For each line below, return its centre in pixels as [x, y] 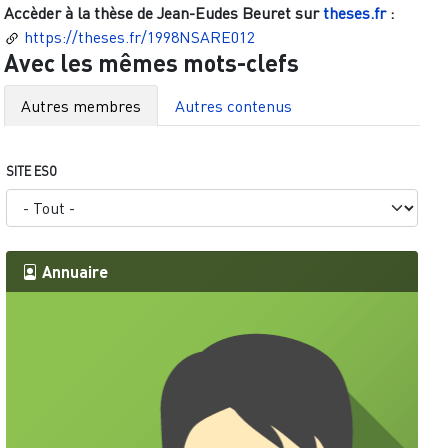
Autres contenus [233, 106]
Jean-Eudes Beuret [224, 13]
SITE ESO [31, 171]
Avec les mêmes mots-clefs [151, 63]
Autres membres [81, 106]
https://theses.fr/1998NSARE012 [139, 37]
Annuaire [72, 272]
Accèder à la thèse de [80, 13]
